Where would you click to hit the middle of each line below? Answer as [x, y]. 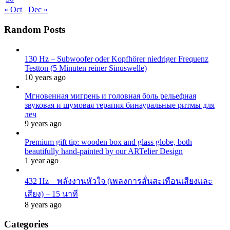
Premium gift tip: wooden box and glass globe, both [108, 142]
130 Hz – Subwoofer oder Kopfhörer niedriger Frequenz [117, 59]
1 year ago [42, 160]
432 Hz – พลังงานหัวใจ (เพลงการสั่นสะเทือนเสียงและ [119, 181]
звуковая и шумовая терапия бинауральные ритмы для [120, 105]
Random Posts [35, 29]
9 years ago [43, 123]
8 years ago [43, 204]
